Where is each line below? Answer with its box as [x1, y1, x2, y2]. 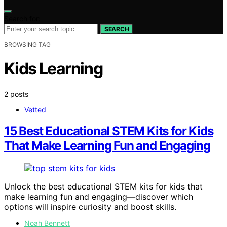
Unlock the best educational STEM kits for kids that [4, 181, 203, 192]
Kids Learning [4, 59, 103, 79]
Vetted [24, 105, 46, 114]
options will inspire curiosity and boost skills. [4, 202, 176, 212]
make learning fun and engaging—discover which [4, 192, 193, 202]
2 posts [4, 89, 28, 98]
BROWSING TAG [4, 40, 51, 48]
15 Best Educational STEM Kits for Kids [4, 124, 213, 139]
